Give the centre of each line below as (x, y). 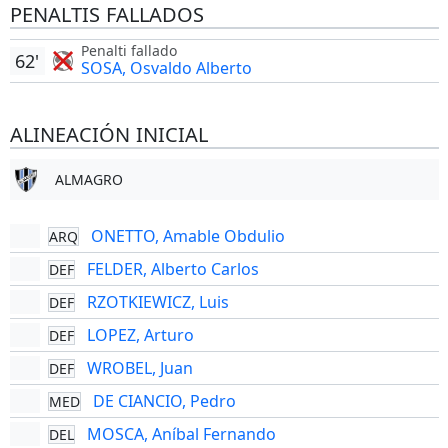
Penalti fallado (128, 50)
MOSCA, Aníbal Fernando (181, 434)
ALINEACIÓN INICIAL (108, 134)
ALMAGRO (88, 179)
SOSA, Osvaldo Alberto (166, 68)
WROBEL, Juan (139, 368)
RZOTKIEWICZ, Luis (157, 302)
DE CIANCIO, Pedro (164, 401)
